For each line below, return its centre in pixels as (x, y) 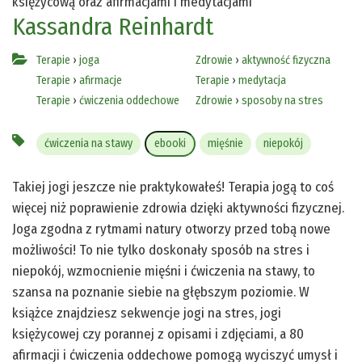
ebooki (170, 143)
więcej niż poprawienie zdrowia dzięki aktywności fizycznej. (178, 208)
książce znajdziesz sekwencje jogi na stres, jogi (147, 313)
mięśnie (225, 143)
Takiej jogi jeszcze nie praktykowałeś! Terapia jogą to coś (173, 187)
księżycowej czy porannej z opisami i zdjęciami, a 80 (158, 334)
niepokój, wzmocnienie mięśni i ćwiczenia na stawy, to (164, 271)
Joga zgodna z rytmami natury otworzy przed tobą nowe (171, 229)
